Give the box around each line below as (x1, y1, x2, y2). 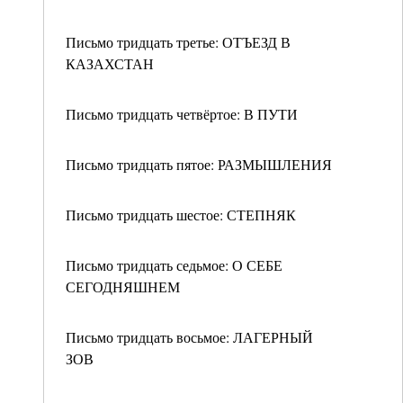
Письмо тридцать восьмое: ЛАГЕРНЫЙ (66, 327, 313, 346)
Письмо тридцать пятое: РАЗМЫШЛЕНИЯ (66, 155, 332, 174)
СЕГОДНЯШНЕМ (66, 277, 180, 296)
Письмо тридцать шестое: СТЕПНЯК (66, 205, 296, 224)
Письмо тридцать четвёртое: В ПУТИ (66, 104, 298, 123)
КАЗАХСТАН (66, 54, 154, 73)
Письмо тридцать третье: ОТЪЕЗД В (66, 32, 291, 51)
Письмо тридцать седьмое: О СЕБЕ (66, 255, 282, 274)
